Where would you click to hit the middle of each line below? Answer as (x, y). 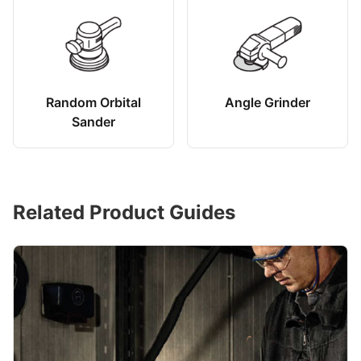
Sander (93, 121)
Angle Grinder (268, 102)
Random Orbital (93, 102)
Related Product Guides (124, 212)
